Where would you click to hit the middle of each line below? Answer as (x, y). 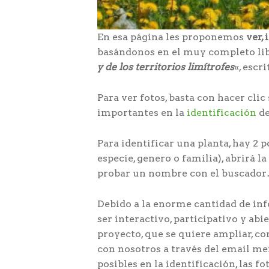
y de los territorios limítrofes (166, 67)
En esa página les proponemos (172, 37)
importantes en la (142, 113)
